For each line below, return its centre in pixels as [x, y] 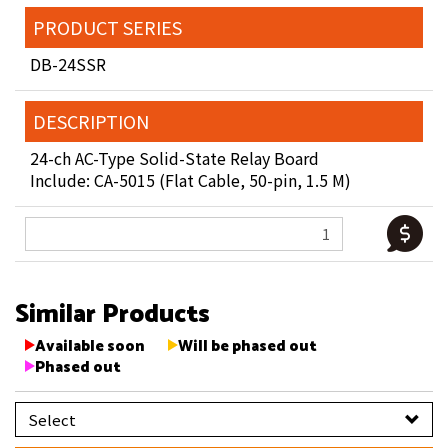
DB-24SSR [70, 64]
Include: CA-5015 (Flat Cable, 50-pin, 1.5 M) [190, 180]
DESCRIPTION [91, 121]
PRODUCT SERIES [107, 27]
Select [52, 420]
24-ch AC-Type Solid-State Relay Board [174, 158]
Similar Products [112, 315]
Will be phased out [247, 347]
